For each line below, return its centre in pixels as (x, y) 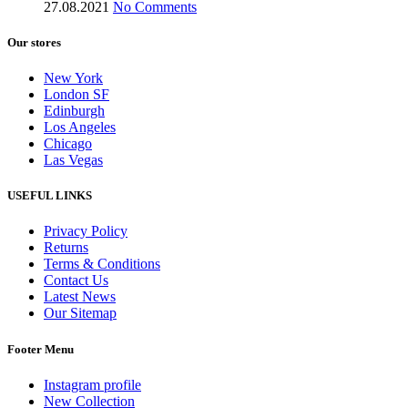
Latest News (80, 297)
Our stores (34, 42)
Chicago (68, 144)
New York (73, 78)
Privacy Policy (86, 231)
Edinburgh (74, 111)
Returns (66, 248)
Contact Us (76, 280)
